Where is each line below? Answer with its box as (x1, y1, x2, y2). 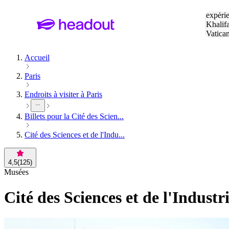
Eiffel (205, 38, 224, 47)
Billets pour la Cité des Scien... (25, 112, 124, 121)
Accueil (25, 53, 50, 62)
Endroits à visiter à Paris (25, 90, 102, 99)
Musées (4, 168, 29, 177)
